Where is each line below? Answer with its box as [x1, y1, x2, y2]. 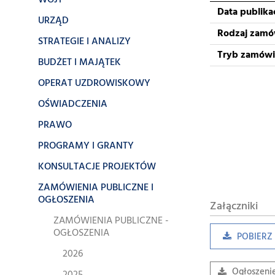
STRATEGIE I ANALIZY [38, 34, 131, 50]
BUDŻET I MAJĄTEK [38, 55, 121, 71]
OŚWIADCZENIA [38, 96, 107, 112]
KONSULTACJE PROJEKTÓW [38, 159, 156, 175]
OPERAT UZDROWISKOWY [38, 76, 150, 91]
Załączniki [210, 198, 258, 215]
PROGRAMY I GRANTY [38, 138, 134, 154]
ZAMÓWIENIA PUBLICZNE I [38, 180, 153, 196]
